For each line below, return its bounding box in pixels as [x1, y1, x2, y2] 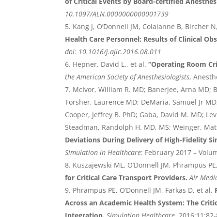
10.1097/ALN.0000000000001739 [65, 9, 169, 19]
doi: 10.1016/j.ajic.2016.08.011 [65, 47, 162, 57]
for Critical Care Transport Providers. [65, 173, 188, 183]
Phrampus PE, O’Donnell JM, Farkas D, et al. [73, 186, 213, 195]
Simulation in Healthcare [65, 148, 141, 157]
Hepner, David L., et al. [73, 60, 147, 69]
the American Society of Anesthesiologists [65, 72, 190, 82]
